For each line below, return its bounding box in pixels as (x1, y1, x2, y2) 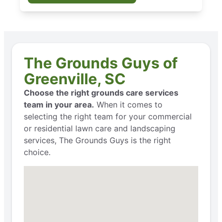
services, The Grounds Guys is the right (24, 135, 171, 145)
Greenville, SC (24, 69, 126, 88)
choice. (24, 147, 51, 157)
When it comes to (94, 99, 163, 110)
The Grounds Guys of (24, 54, 178, 72)
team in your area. (24, 99, 94, 110)
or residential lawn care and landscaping (24, 123, 175, 133)
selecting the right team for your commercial (24, 111, 192, 121)
